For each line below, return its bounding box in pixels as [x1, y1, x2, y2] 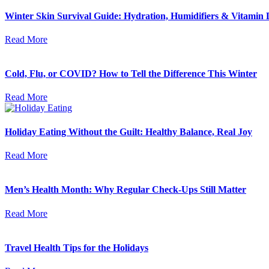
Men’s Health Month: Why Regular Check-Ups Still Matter [5, 184, 246, 195]
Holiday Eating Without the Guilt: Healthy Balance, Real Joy [5, 126, 252, 137]
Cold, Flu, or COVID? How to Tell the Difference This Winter [5, 68, 257, 79]
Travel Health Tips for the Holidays [5, 242, 148, 253]
